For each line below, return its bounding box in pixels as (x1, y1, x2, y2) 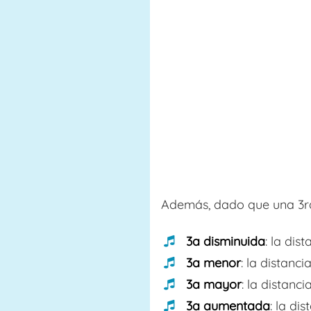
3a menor (186, 255, 241, 271)
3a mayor (186, 276, 242, 292)
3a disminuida (186, 233, 265, 249)
